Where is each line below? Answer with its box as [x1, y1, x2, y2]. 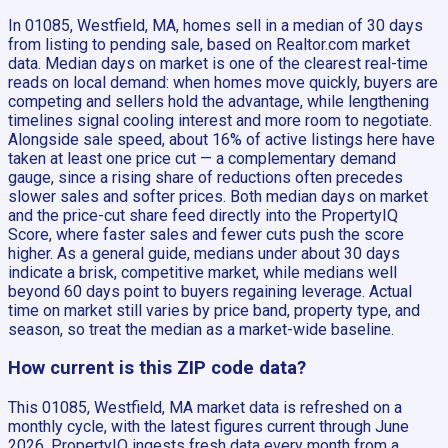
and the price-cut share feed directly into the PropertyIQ [8, 205, 398, 225]
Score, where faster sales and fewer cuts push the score [8, 224, 404, 244]
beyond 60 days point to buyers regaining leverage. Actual [8, 281, 412, 301]
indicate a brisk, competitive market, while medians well [8, 262, 397, 282]
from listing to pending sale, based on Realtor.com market [8, 34, 410, 54]
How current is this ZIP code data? [8, 357, 306, 380]
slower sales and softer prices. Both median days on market [8, 186, 428, 206]
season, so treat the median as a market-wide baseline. [8, 319, 394, 339]
